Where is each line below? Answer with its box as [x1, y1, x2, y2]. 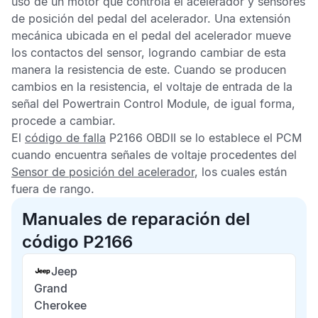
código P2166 [22, 231, 133, 252]
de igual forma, [210, 97, 295, 111]
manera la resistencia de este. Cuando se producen [11, 62, 286, 77]
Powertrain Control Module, [62, 97, 210, 111]
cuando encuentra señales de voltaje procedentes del [11, 148, 297, 162]
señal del [11, 97, 62, 111]
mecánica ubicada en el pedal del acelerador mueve [11, 28, 291, 43]
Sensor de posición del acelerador [11, 165, 194, 179]
